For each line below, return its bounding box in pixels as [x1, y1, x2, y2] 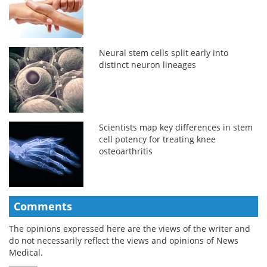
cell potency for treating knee [99, 133, 216, 145]
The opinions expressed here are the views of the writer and [9, 222, 250, 234]
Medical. [9, 246, 43, 258]
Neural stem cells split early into [99, 46, 229, 58]
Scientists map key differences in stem [99, 121, 253, 133]
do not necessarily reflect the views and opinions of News [9, 234, 238, 246]
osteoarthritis [99, 145, 153, 157]
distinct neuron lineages [99, 58, 197, 70]
